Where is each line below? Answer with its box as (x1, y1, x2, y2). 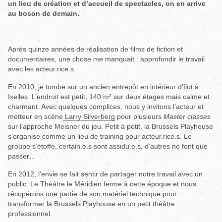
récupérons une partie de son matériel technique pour (7, 189, 177, 198)
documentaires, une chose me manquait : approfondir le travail (7, 55, 205, 63)
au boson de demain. (7, 9, 79, 17)
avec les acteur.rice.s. (7, 64, 76, 73)
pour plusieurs (114, 112, 164, 120)
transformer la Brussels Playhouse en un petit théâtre (7, 199, 175, 208)
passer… (7, 152, 36, 160)
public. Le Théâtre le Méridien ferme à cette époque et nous (7, 179, 196, 188)
